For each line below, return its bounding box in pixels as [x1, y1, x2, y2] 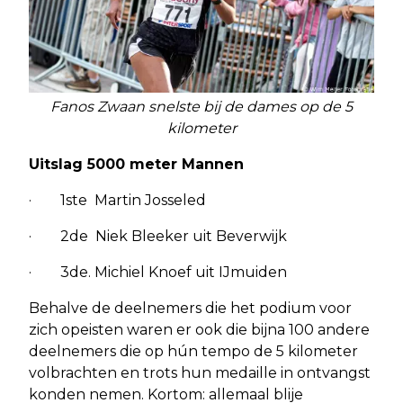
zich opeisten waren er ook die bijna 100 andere [29, 321, 370, 339]
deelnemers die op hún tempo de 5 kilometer [29, 343, 358, 361]
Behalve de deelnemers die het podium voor [29, 300, 352, 318]
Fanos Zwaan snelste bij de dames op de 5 [50, 98, 353, 116]
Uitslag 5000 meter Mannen [29, 156, 244, 174]
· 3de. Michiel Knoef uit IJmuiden [29, 264, 287, 282]
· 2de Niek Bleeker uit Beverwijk [29, 228, 287, 246]
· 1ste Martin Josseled [29, 192, 206, 210]
